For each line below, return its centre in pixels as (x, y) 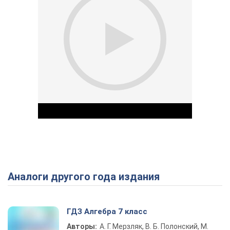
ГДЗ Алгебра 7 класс (107, 212)
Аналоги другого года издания (87, 177)
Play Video (152, 179)
